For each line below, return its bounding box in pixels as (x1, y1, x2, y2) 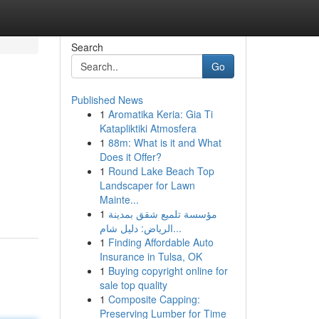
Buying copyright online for (108, 263, 228, 278)
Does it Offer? (99, 150, 162, 164)
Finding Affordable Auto (108, 235, 214, 249)
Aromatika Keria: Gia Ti (108, 107, 213, 121)
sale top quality (99, 278, 167, 292)
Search (70, 40, 103, 54)
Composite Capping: (108, 292, 200, 306)
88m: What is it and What (108, 135, 221, 150)
